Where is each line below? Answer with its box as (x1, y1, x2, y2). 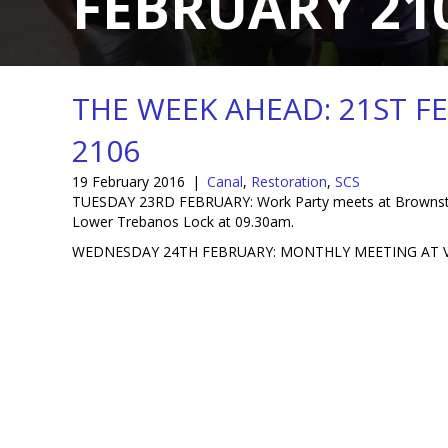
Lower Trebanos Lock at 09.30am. (72, 212, 294, 232)
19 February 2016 (72, 172, 185, 192)
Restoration (251, 172, 327, 192)
